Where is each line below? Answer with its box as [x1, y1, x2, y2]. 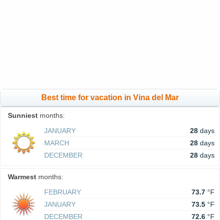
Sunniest [8, 111, 38, 120]
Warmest [8, 173, 36, 181]
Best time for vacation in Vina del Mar [41, 93, 179, 102]
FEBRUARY [44, 188, 81, 196]
